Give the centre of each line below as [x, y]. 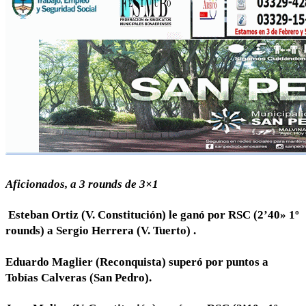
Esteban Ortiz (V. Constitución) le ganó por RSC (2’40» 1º [152, 215]
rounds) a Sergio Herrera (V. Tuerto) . [101, 231]
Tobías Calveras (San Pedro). [79, 277]
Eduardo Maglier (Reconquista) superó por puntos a [137, 262]
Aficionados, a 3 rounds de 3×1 [82, 184]
